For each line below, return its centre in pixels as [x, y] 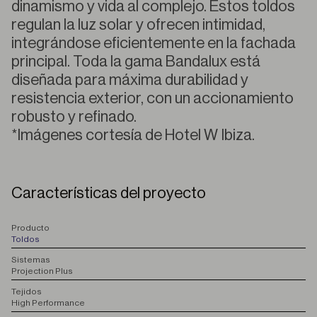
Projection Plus [42, 271]
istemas [34, 260]
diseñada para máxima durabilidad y [130, 80]
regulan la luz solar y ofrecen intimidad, [138, 25]
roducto [33, 228]
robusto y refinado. [74, 117]
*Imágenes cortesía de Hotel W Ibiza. [133, 135]
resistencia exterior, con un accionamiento [152, 98]
